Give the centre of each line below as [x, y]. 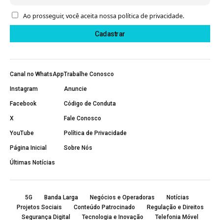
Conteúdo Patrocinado [104, 207]
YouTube [22, 133]
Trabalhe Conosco [89, 74]
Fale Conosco [82, 119]
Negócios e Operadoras [122, 198]
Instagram [24, 89]
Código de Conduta [90, 104]
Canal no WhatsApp [37, 74]
